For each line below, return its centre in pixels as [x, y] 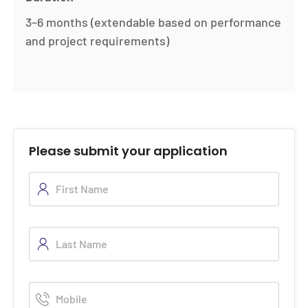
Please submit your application [128, 151]
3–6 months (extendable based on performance [154, 22]
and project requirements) [98, 40]
